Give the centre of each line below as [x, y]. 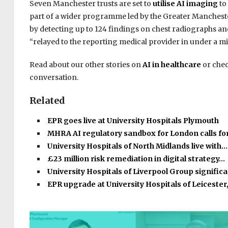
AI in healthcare [172, 65]
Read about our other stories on [86, 65]
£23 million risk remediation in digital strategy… [136, 159]
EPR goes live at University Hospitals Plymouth [133, 121]
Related [47, 101]
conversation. [54, 78]
